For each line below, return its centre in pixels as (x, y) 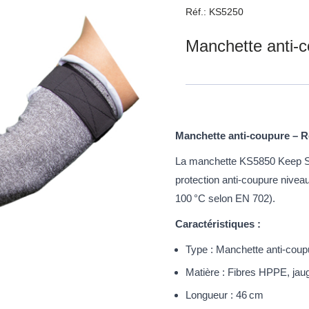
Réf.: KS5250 (215, 11)
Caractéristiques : (218, 223)
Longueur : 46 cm (225, 295)
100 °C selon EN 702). (225, 198)
